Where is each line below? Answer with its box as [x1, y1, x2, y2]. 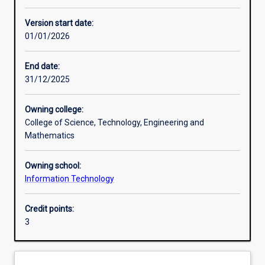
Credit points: [25, 204, 74, 214]
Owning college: [25, 105, 83, 115]
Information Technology [25, 174, 114, 184]
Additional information [28, 167, 112, 177]
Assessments [28, 125, 80, 135]
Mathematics [25, 131, 75, 141]
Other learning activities [28, 1, 117, 11]
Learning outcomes [28, 84, 101, 94]
